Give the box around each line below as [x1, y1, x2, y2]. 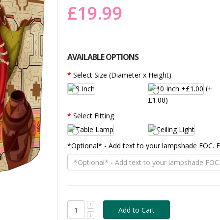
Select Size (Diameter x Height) [73, 70, 172, 80]
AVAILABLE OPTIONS [67, 51, 139, 62]
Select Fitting [73, 111, 114, 121]
